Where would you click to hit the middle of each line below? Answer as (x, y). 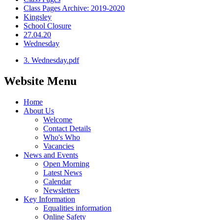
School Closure (47, 26)
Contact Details (67, 128)
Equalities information (77, 208)
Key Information (49, 199)
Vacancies (59, 146)
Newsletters (61, 190)
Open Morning (66, 164)
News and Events (51, 155)
